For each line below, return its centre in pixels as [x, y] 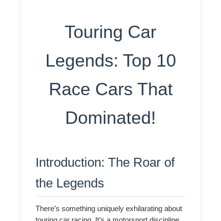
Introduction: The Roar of [105, 162]
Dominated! [110, 118]
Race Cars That [110, 89]
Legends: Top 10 [110, 61]
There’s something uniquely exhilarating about [109, 208]
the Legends [70, 183]
